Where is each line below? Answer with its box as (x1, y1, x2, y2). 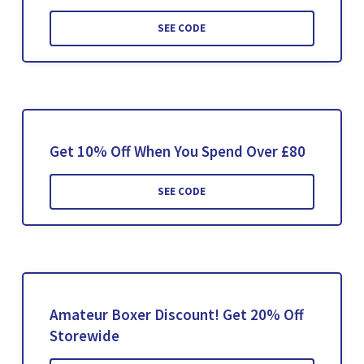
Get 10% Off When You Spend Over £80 (49, 141, 305, 161)
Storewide (49, 325, 119, 345)
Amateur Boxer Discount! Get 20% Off (49, 304, 304, 324)
